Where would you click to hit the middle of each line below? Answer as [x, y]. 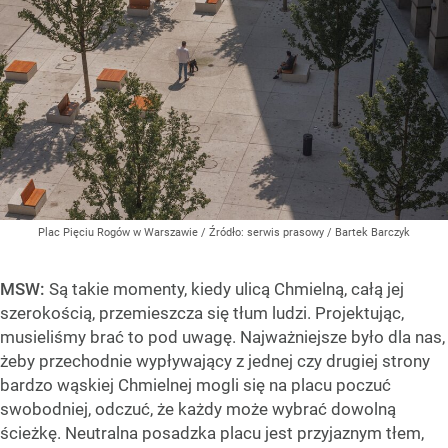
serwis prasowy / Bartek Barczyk [328, 233]
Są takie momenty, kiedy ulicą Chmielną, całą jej [226, 289]
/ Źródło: [224, 233]
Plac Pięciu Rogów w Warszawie [119, 233]
